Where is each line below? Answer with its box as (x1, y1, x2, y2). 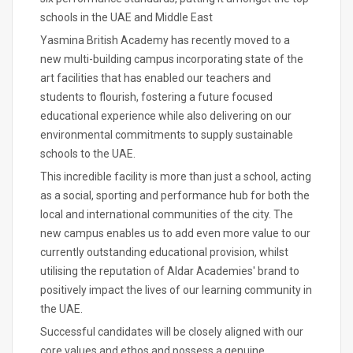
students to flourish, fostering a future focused (40, 91, 273, 103)
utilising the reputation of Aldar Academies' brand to (40, 265, 299, 277)
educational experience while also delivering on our (40, 110, 292, 122)
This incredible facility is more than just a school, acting (40, 170, 311, 183)
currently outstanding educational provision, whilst (40, 246, 288, 258)
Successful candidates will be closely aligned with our (40, 325, 303, 338)
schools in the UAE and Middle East (40, 11, 213, 24)
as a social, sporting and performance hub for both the (40, 189, 310, 202)
